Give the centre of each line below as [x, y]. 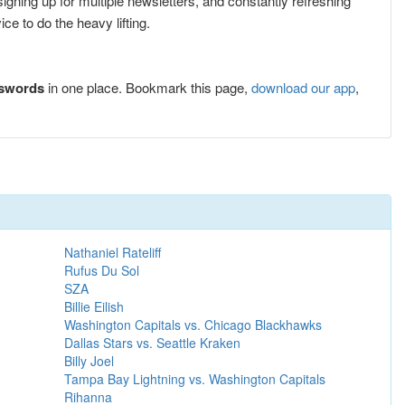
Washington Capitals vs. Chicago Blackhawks [193, 324]
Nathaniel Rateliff [113, 252]
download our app [303, 87]
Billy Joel [89, 360]
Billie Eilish [94, 306]
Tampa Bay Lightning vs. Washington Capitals [195, 378]
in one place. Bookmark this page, [148, 87]
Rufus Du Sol [102, 270]
